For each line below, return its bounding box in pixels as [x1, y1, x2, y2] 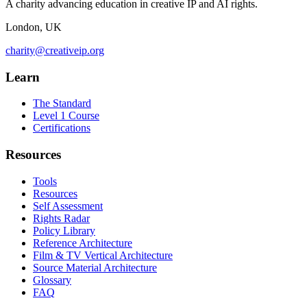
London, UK [5, 21, 62, 33]
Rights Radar [33, 212, 90, 224]
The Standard [33, 97, 91, 110]
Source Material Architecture [33, 261, 157, 273]
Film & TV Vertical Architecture [33, 249, 173, 261]
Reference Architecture [33, 236, 132, 249]
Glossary [33, 273, 71, 286]
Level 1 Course [33, 110, 99, 122]
